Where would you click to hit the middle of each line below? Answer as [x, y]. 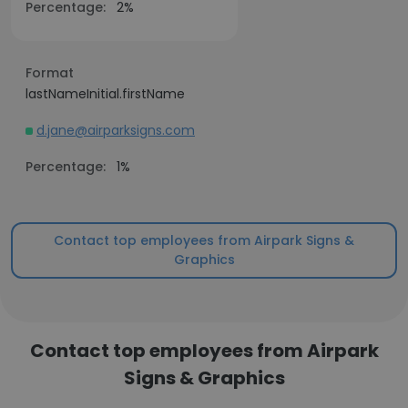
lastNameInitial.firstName [105, 94]
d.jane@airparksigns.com [116, 130]
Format [50, 73]
